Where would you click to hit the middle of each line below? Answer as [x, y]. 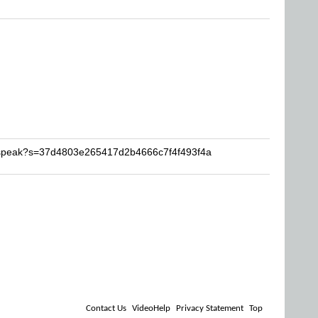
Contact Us [106, 308]
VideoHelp [151, 308]
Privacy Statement [210, 308]
